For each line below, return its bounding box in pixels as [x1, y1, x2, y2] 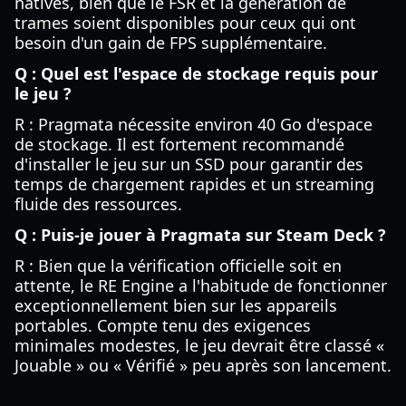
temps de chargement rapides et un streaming [14, 173, 374, 195]
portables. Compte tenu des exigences [14, 314, 311, 336]
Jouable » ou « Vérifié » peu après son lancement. [14, 354, 391, 376]
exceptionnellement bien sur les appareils [14, 295, 337, 316]
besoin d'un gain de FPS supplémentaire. [14, 32, 327, 53]
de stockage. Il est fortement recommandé [14, 133, 344, 155]
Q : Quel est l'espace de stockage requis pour [14, 63, 378, 84]
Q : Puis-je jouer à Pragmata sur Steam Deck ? [14, 224, 386, 246]
